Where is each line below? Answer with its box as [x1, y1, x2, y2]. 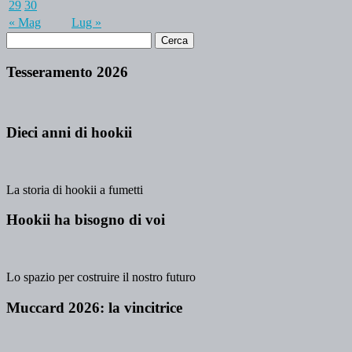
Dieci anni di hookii [6, 124, 132, 141]
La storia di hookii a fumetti [6, 182, 143, 196]
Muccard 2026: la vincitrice [6, 299, 182, 316]
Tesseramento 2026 [6, 63, 128, 80]
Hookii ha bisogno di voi [6, 211, 165, 229]
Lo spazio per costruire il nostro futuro [6, 270, 196, 284]
